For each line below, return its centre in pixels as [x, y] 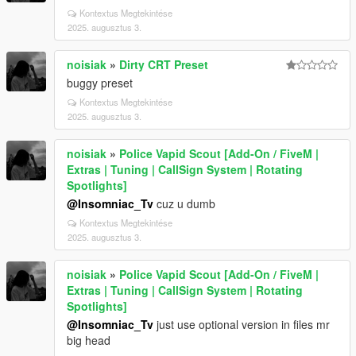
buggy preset [100, 82]
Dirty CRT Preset [164, 64]
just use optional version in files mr [242, 324]
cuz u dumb [184, 203]
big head [89, 340]
